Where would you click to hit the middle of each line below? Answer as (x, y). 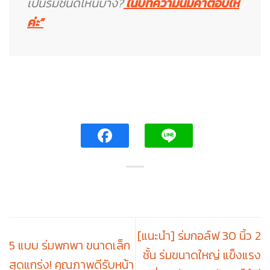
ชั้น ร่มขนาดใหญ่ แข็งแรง (202, 255)
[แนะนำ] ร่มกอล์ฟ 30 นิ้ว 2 (199, 235)
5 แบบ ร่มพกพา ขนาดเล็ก (70, 245)
